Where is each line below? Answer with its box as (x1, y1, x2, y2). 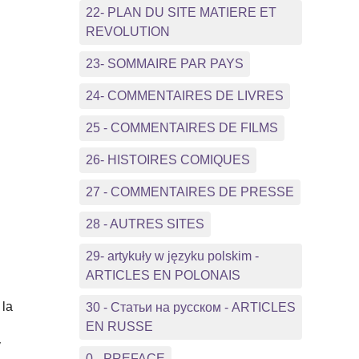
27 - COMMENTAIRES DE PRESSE (85, 184, 294, 199)
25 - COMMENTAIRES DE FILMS (85, 120, 278, 135)
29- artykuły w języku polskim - (85, 248, 259, 263)
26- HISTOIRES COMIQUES (85, 152, 250, 167)
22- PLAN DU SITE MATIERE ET (85, 5, 276, 19)
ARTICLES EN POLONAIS (85, 268, 240, 282)
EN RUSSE (85, 319, 153, 333)
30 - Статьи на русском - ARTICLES (85, 300, 296, 314)
